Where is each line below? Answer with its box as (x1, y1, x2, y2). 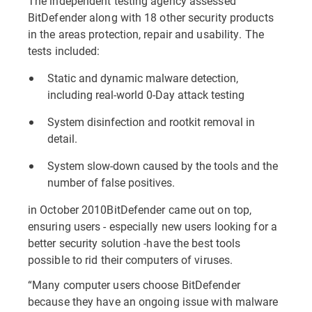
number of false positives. (47, 175, 175, 189)
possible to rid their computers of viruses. (28, 252, 233, 267)
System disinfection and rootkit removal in (47, 114, 255, 129)
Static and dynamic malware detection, (47, 70, 238, 85)
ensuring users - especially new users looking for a (28, 219, 277, 233)
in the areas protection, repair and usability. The (28, 26, 264, 41)
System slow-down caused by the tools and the (47, 158, 278, 173)
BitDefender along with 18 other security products (28, 10, 274, 24)
